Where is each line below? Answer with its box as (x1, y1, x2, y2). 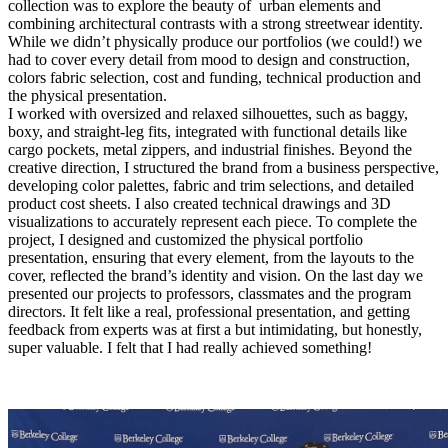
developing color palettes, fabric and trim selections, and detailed (8, 177, 414, 195)
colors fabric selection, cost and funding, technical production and (8, 69, 421, 87)
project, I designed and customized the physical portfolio (8, 231, 363, 249)
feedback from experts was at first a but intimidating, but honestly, (8, 321, 422, 339)
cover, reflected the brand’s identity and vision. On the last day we (8, 267, 423, 285)
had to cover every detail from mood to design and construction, (8, 51, 410, 69)
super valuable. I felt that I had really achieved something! (8, 339, 372, 357)
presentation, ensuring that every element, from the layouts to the (8, 249, 414, 267)
